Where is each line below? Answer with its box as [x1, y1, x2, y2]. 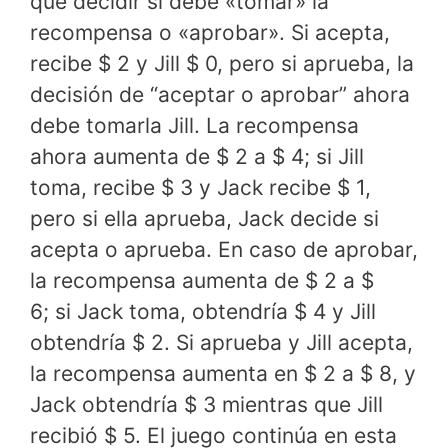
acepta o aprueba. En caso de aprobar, [30, 237, 418, 263]
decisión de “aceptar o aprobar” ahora [30, 82, 410, 108]
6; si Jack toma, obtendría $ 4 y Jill [30, 299, 376, 325]
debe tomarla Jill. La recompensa [30, 113, 359, 139]
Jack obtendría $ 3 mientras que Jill [30, 392, 383, 418]
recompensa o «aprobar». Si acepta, [30, 20, 390, 46]
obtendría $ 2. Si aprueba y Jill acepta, [30, 330, 413, 356]
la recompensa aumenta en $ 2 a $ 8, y [30, 361, 416, 387]
